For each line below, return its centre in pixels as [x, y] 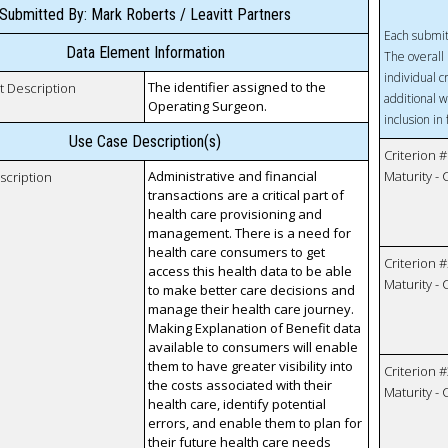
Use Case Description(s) [145, 142]
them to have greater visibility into [251, 366]
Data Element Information [145, 53]
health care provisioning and [235, 214]
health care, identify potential [237, 404]
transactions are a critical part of [246, 195]
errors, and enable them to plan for [255, 423]
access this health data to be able [250, 271]
